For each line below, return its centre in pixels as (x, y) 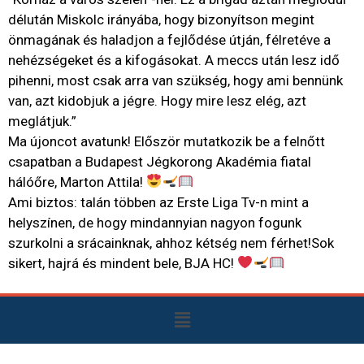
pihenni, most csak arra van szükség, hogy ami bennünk (175, 80)
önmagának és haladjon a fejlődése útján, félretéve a (169, 39)
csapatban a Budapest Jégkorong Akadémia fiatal (160, 161)
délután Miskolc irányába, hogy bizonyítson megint (161, 19)
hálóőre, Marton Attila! (77, 182)
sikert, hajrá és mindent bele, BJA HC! (123, 263)
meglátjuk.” (42, 121)
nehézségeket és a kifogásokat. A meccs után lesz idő (174, 60)
